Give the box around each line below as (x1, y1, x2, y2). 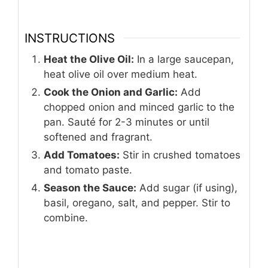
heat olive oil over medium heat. (44, 68, 197, 81)
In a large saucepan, (134, 53, 234, 66)
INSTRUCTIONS (25, 30, 115, 45)
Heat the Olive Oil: (44, 53, 134, 66)
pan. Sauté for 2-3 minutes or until (44, 116, 209, 129)
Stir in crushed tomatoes (120, 149, 240, 162)
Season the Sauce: (44, 182, 136, 194)
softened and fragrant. (44, 131, 153, 144)
